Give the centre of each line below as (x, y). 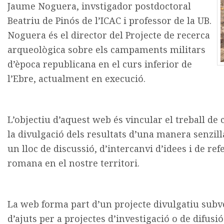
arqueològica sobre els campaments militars (106, 49)
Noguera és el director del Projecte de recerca (109, 35)
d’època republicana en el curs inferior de (100, 64)
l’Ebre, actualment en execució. (76, 78)
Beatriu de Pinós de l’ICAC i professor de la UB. (109, 20)
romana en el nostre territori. (73, 163)
